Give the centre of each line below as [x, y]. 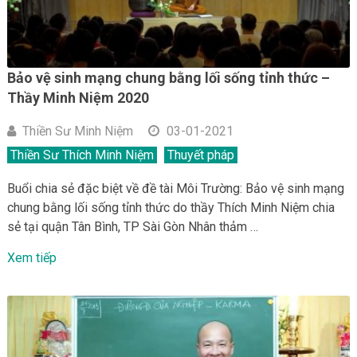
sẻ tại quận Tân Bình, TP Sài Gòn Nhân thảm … [132, 227]
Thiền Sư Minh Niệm [77, 131]
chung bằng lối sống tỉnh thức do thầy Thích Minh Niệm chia [171, 208]
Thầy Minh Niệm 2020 [78, 98]
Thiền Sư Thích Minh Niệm [82, 155]
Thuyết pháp [200, 155]
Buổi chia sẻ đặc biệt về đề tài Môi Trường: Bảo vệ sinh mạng [175, 189]
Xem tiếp [31, 258]
